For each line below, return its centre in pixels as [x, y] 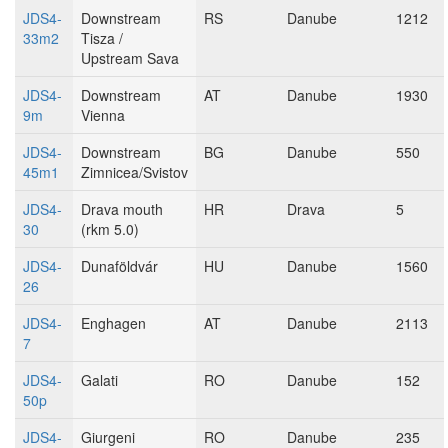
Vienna [103, 115]
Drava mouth [122, 209]
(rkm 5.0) [110, 229]
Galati [99, 380]
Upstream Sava [130, 58]
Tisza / [102, 38]
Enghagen [113, 323]
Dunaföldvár [119, 266]
